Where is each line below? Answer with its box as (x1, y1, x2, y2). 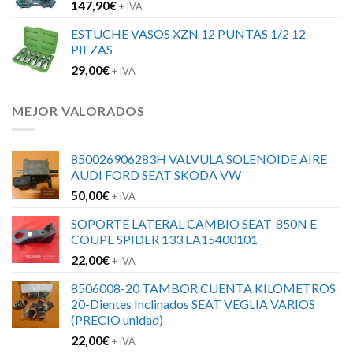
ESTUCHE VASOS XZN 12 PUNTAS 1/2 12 (71, 25, 306, 41)
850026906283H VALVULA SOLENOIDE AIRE (71, 151, 327, 167)
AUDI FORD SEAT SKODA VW (71, 167, 241, 183)
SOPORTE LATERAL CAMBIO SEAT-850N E (71, 216, 317, 232)
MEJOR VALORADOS (12, 102, 145, 118)
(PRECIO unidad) (71, 312, 163, 328)
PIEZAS (71, 41, 113, 57)
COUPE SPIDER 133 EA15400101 (71, 232, 258, 247)
